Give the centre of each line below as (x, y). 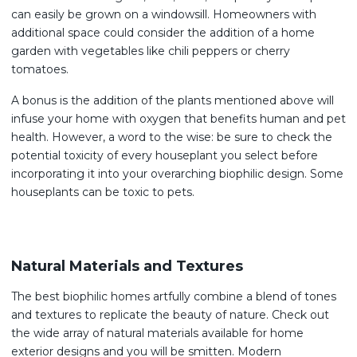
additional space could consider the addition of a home (163, 33)
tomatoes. (41, 69)
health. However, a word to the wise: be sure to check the (172, 137)
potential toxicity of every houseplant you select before (165, 155)
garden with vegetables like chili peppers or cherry (151, 51)
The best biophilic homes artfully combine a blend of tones (174, 296)
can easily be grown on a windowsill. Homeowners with (164, 14)
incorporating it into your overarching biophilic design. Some (177, 174)
